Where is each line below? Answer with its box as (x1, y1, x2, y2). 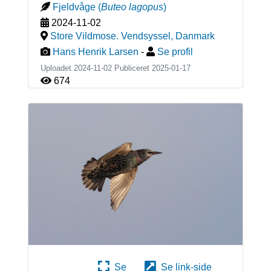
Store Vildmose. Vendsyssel (50, 30, 171, 41)
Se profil (157, 46, 193, 57)
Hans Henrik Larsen (52, 46, 139, 57)
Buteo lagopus (100, 1, 163, 12)
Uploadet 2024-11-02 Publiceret (40, 63, 152, 73)
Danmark (175, 30, 215, 41)
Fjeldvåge (52, 1, 96, 12)
